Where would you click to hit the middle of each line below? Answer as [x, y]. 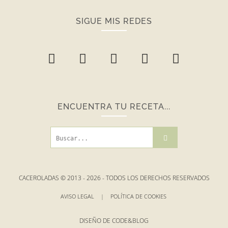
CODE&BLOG [130, 220]
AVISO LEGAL [78, 196]
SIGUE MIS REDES [114, 21]
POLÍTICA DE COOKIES [139, 196]
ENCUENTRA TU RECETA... [114, 107]
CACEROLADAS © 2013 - [52, 178]
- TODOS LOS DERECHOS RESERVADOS [155, 178]
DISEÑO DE [96, 220]
